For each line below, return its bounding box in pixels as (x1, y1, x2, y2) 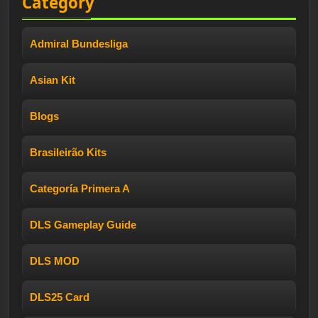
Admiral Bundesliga (30, 37, 128, 50)
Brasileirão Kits (30, 146, 106, 158)
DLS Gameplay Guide (30, 218, 136, 231)
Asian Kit (30, 73, 75, 86)
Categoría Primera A (30, 182, 130, 194)
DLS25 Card (30, 290, 89, 303)
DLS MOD (30, 254, 79, 267)
